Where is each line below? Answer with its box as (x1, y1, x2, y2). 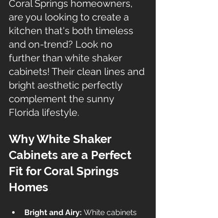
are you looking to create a (9, 11, 131, 23)
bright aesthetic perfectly (9, 79, 125, 91)
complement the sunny (9, 93, 116, 105)
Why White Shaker (9, 132, 114, 146)
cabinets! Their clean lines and (9, 66, 147, 77)
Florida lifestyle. (9, 107, 79, 118)
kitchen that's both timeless (9, 25, 136, 36)
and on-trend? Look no (9, 38, 115, 50)
